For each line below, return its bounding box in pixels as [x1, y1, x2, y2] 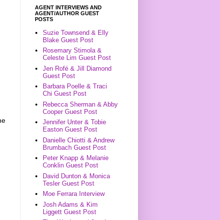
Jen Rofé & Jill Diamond [43, 64, 112, 72]
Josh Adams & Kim [43, 200, 98, 208]
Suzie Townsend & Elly [43, 28, 109, 36]
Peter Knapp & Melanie [43, 154, 109, 162]
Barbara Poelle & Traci [43, 82, 108, 90]
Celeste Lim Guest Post [43, 54, 111, 62]
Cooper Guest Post [43, 108, 98, 115]
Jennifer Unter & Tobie [43, 118, 107, 126]
